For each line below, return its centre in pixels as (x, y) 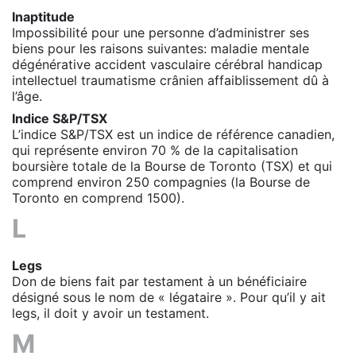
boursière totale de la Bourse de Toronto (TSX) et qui (172, 166)
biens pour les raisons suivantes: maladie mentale (161, 48)
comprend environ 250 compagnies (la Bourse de (161, 182)
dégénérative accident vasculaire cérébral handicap (167, 64)
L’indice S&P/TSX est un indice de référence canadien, (173, 134)
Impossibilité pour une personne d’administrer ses (161, 32)
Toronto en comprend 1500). (98, 197)
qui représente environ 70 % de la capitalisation (155, 150)
